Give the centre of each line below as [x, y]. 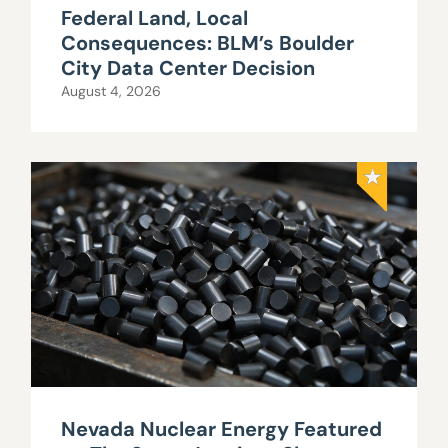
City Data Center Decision [188, 67]
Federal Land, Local [155, 17]
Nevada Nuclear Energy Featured [222, 428]
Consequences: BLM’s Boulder [208, 42]
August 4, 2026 [111, 90]
